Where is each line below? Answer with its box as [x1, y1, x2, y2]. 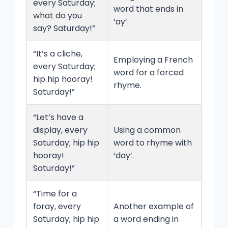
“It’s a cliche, [33, 48, 82, 60]
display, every [33, 124, 88, 136]
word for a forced [113, 67, 184, 79]
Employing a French [113, 54, 193, 66]
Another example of [113, 201, 194, 213]
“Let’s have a [33, 111, 83, 124]
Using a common [113, 124, 181, 136]
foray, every [33, 201, 81, 213]
